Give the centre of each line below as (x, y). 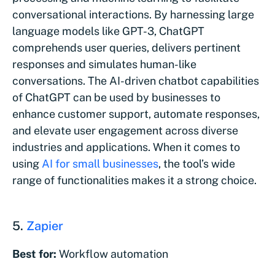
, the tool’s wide (197, 163)
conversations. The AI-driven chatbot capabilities (136, 80)
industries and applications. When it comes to (126, 147)
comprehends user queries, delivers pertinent (126, 47)
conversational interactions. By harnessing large (133, 14)
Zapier (45, 226)
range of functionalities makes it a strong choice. (134, 180)
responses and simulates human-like (104, 64)
